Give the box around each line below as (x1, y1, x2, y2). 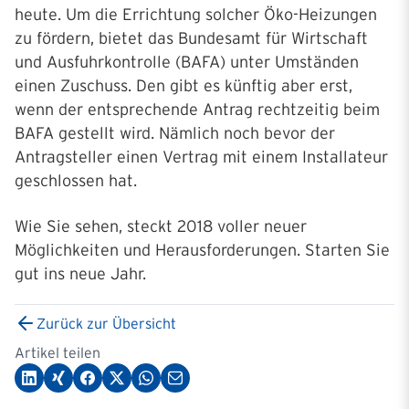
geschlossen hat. (15, 172, 137, 191)
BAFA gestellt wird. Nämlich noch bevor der (15, 124, 335, 143)
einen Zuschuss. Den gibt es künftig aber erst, (15, 77, 352, 96)
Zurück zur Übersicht (37, 315, 176, 332)
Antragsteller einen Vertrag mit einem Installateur (15, 148, 388, 167)
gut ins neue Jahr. (15, 265, 146, 284)
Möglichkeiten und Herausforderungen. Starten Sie (15, 241, 390, 260)
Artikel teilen (15, 344, 100, 362)
